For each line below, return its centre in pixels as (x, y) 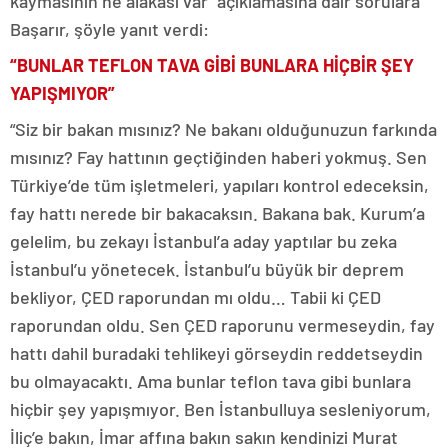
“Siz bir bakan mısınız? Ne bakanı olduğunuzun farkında (223, 129)
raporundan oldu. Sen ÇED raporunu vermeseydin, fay (222, 325)
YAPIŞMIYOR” (62, 93)
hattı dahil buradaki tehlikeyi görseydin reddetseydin (216, 353)
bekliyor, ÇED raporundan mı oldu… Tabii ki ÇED (195, 297)
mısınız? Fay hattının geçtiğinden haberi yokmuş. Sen (218, 157)
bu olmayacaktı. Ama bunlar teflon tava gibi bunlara (210, 381)
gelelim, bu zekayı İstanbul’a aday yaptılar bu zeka (203, 241)
